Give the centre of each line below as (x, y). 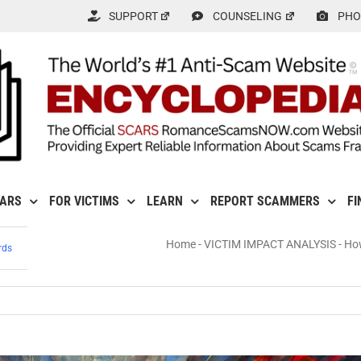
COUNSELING (248, 16)
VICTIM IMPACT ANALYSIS (270, 245)
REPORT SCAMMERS (265, 201)
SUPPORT (133, 16)
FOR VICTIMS (84, 201)
